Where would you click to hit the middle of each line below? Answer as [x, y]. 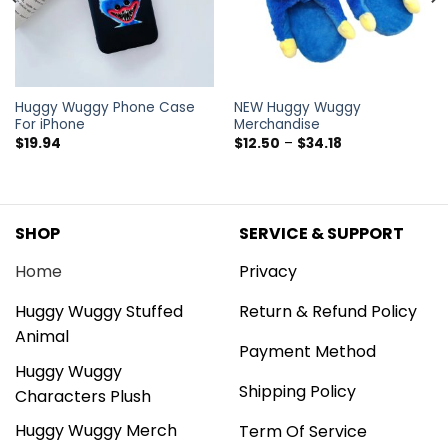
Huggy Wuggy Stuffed [99, 312]
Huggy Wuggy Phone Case [104, 108]
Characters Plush [83, 396]
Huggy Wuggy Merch [96, 431]
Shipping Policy [297, 392]
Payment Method [307, 352]
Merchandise [276, 125]
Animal [42, 337]
